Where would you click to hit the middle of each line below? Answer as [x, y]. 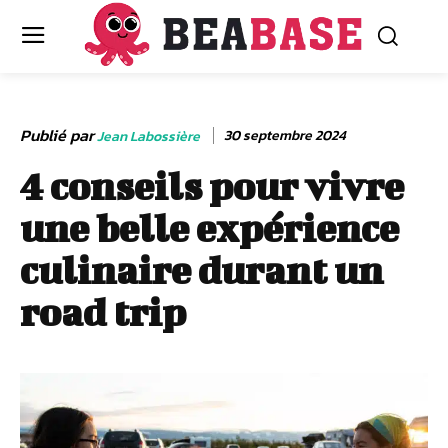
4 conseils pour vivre [212, 185]
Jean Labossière [148, 136]
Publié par [57, 134]
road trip [103, 311]
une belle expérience [209, 227]
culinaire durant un [201, 269]
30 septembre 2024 [285, 135]
